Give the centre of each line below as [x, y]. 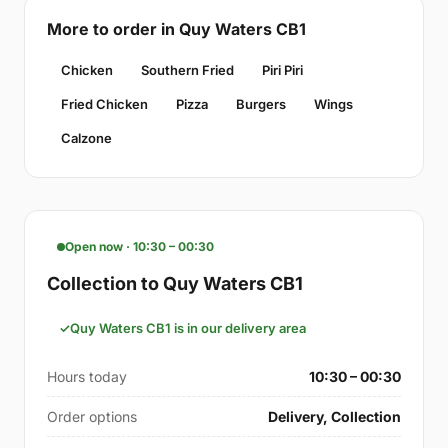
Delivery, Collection [334, 417]
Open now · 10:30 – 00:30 [139, 247]
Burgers [261, 104]
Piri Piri [282, 70]
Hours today [87, 377]
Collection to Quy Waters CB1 [175, 284]
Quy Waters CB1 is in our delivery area [188, 328]
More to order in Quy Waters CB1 [176, 29]
